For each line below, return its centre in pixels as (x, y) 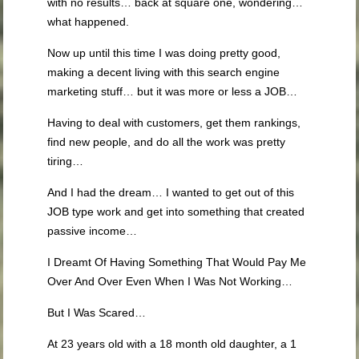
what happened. (89, 22)
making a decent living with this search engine (164, 72)
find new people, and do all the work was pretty (167, 142)
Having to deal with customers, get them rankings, (174, 123)
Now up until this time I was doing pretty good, (164, 53)
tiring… (66, 161)
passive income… (93, 231)
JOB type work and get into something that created (176, 212)
